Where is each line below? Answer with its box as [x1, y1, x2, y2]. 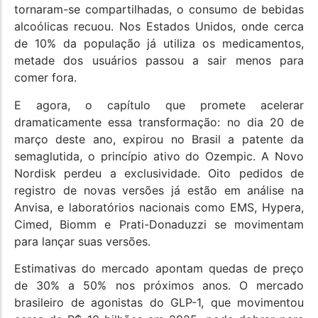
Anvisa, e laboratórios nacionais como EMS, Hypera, [14, 199, 304, 214]
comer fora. [14, 70, 77, 85]
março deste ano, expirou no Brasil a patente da [14, 131, 304, 146]
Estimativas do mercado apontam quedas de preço [14, 261, 304, 276]
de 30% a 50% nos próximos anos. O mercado [14, 278, 304, 293]
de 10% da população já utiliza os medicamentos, [14, 36, 304, 51]
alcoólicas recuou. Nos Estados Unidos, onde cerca [14, 19, 304, 34]
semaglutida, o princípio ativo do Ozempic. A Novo [14, 148, 304, 163]
